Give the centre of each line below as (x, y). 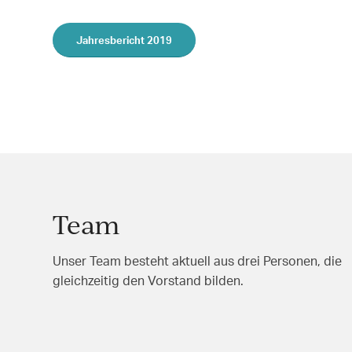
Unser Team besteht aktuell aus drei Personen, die (197, 260)
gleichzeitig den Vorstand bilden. (148, 280)
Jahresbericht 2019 (124, 40)
